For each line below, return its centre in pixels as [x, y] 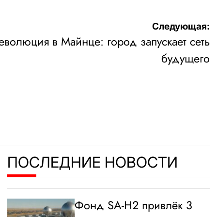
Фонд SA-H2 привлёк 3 [134, 205]
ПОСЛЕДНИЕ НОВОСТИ [93, 162]
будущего [186, 59]
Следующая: [181, 26]
